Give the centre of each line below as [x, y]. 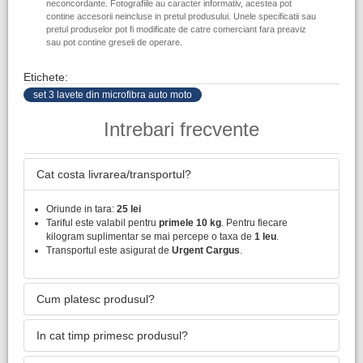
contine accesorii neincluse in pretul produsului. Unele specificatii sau [181, 16]
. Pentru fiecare [254, 223]
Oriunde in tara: [81, 209]
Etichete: [46, 77]
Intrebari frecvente [181, 129]
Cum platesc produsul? [96, 299]
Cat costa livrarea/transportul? [114, 174]
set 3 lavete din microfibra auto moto [113, 95]
